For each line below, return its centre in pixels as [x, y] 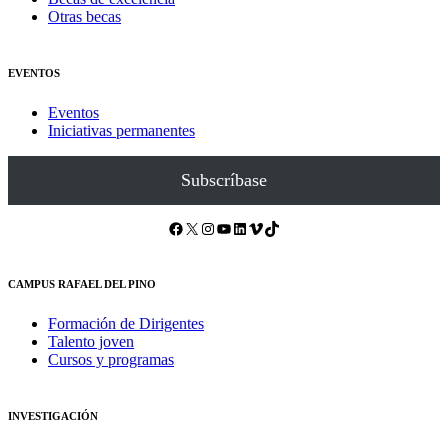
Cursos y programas [111, 359]
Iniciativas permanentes [121, 130]
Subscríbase [224, 179]
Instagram [205, 227]
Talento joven [91, 341]
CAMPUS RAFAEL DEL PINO [82, 283]
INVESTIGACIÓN [53, 415]
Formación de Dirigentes [126, 323]
